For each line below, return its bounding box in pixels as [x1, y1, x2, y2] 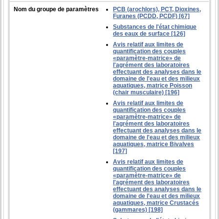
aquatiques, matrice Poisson [113, 82, 193, 89]
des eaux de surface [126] [113, 30, 186, 37]
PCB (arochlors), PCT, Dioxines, [113, 5, 201, 13]
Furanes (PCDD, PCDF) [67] [113, 12, 190, 20]
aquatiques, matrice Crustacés [113, 199, 199, 206]
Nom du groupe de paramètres [14, 5, 99, 13]
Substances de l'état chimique [113, 23, 197, 30]
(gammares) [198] [113, 206, 163, 213]
